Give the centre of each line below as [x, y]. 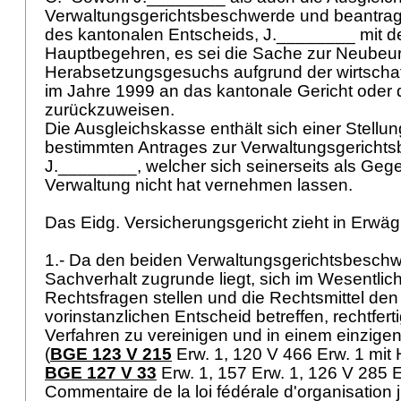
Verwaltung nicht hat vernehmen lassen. [201, 185]
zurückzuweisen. [112, 110]
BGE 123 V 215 [111, 354]
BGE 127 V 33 [101, 373]
